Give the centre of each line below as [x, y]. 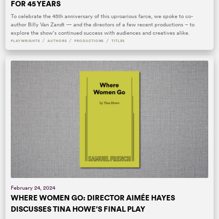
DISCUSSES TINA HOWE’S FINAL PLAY [78, 209]
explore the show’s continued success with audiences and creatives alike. [100, 33]
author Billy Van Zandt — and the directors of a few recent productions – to [103, 24]
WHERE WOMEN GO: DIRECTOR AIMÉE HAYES [93, 197]
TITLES [118, 41]
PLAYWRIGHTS [25, 41]
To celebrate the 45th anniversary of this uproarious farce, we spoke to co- [102, 16]
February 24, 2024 [33, 187]
